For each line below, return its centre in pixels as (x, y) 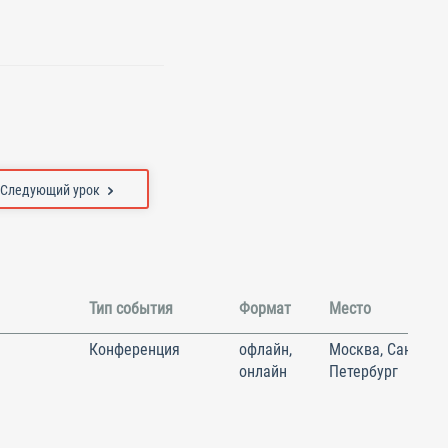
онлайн (263, 371)
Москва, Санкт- (380, 349)
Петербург (363, 371)
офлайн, (265, 349)
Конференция (134, 349)
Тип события (131, 308)
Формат (265, 308)
